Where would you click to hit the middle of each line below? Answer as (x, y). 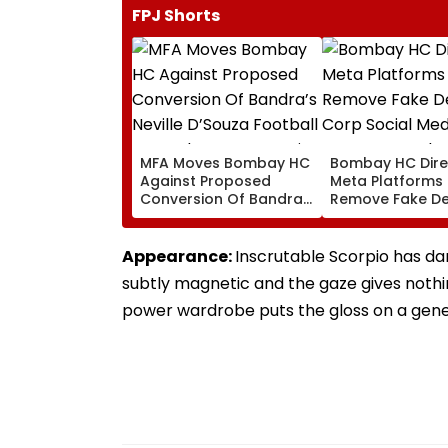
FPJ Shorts (176, 15)
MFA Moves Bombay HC (225, 162)
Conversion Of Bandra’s (227, 198)
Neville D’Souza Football (226, 216)
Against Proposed (205, 180)
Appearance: (178, 256)
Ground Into (184, 234)
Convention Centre (209, 252)
